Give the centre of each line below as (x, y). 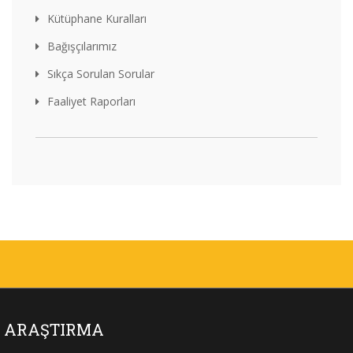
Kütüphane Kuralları (97, 18)
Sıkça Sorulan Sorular (101, 73)
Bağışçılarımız (82, 46)
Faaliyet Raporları (91, 101)
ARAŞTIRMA (54, 329)
